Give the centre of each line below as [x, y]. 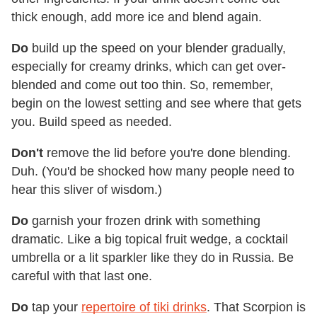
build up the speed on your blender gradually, [157, 48]
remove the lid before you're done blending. [167, 153]
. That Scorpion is [256, 307]
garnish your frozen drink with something [144, 221]
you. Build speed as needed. [92, 122]
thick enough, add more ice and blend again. [137, 17]
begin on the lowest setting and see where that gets [156, 104]
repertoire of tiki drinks [144, 307]
